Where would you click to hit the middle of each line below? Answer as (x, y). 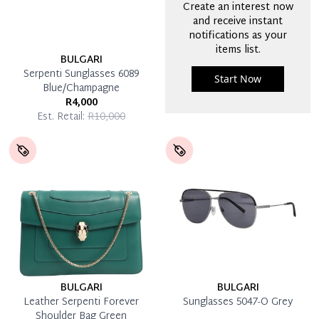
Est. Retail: (62, 117)
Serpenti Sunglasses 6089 (81, 74)
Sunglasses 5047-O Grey (238, 302)
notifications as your (238, 36)
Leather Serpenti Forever (81, 302)
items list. (238, 50)
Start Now (238, 78)
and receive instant (238, 21)
